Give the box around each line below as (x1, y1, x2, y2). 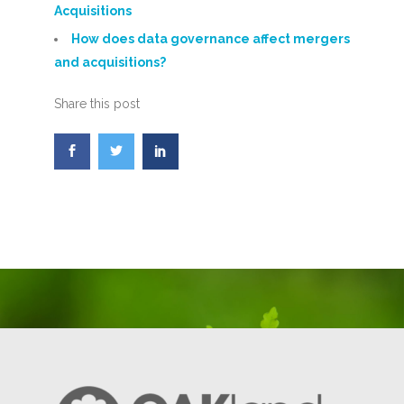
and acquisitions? (53, 55, 166, 69)
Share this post (53, 96, 140, 111)
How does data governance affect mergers (70, 32, 350, 46)
